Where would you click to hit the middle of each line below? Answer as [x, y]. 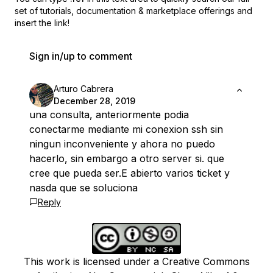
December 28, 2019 [94, 101]
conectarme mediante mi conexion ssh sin [126, 129]
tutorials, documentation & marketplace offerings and [146, 11]
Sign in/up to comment [81, 56]
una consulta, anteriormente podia [109, 115]
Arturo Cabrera [83, 89]
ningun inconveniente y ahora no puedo [122, 144]
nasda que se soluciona [83, 188]
